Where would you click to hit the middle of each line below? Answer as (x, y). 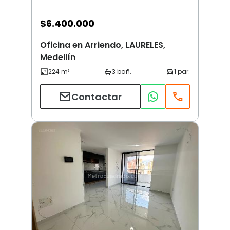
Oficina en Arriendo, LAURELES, (103, 45)
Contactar (97, 97)
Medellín (58, 57)
